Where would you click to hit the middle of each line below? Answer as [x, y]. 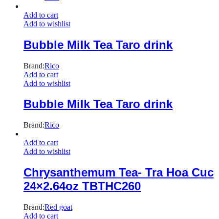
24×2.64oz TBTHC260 [82, 186]
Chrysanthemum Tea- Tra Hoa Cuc [119, 173]
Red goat [58, 207]
